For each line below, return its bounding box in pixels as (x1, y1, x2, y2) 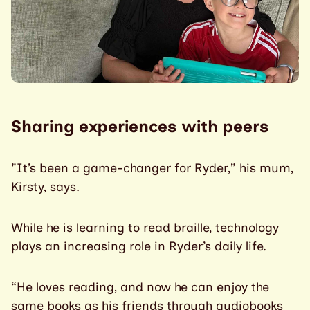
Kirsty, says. (11, 179, 83, 195)
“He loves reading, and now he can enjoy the (11, 280, 269, 295)
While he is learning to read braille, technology (11, 220, 279, 236)
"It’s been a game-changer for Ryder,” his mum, (11, 161, 293, 176)
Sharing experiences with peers (11, 116, 268, 137)
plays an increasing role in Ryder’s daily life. (11, 239, 266, 255)
